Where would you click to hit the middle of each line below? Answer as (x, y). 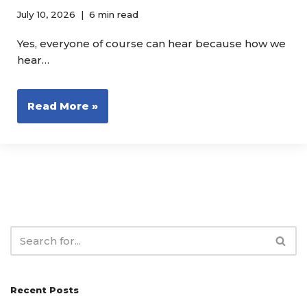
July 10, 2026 (46, 14)
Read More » (63, 106)
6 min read (114, 14)
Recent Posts (45, 290)
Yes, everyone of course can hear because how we (151, 43)
